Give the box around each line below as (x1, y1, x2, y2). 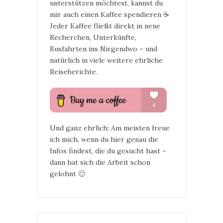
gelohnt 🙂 (50, 169, 85, 178)
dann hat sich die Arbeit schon (50, 158, 150, 167)
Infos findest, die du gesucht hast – (50, 146, 166, 155)
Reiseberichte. (50, 67, 98, 76)
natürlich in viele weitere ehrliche (50, 56, 163, 65)
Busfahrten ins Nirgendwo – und (50, 44, 157, 53)
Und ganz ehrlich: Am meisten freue (50, 123, 170, 132)
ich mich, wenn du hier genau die (50, 135, 158, 144)
